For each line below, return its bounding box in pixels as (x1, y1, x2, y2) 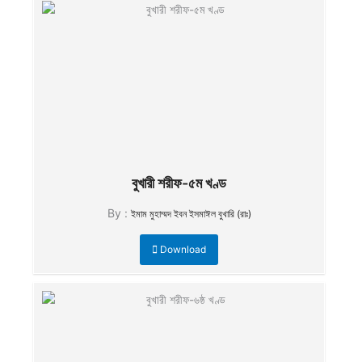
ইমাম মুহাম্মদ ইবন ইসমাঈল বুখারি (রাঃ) (130, 208, 251, 220)
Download (158, 243, 206, 255)
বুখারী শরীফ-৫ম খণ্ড (132, 175, 226, 192)
